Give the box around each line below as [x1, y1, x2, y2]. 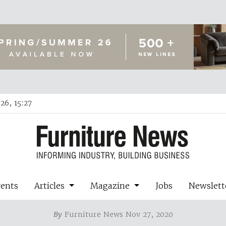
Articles [34, 180, 68, 191]
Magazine [90, 180, 132, 191]
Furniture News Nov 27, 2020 [62, 209, 173, 219]
